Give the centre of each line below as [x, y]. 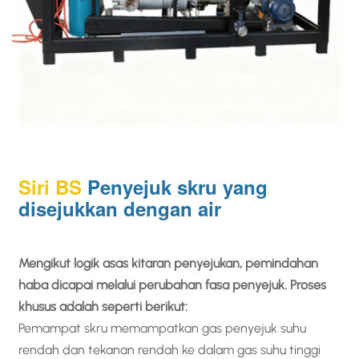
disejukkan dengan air [120, 209]
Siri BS [50, 187]
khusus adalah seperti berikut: [103, 307]
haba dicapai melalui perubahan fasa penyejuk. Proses [173, 285]
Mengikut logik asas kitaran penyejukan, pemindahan [169, 264]
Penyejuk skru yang [178, 187]
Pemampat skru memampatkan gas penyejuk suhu [163, 329]
